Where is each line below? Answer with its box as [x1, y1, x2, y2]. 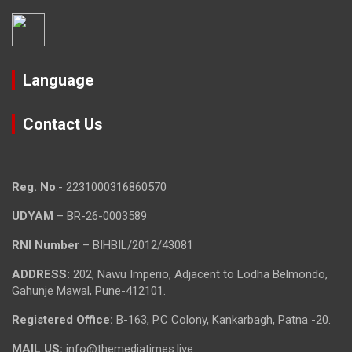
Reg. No [12, 179, 56, 194]
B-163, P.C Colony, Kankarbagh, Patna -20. [116, 312, 331, 327]
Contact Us [23, 114, 103, 134]
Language [23, 70, 93, 90]
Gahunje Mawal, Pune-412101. [12, 283, 166, 298]
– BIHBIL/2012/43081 [79, 237, 193, 252]
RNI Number [12, 237, 79, 252]
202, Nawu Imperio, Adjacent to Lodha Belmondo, [70, 266, 328, 281]
